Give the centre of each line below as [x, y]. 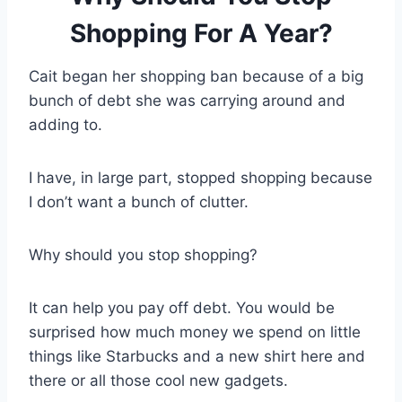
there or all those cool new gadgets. [158, 380]
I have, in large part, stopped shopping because [201, 177]
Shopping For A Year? [201, 33]
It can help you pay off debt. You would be [182, 307]
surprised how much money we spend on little [195, 332]
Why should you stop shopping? [143, 254]
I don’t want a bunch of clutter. [139, 201]
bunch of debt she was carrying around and [187, 100]
